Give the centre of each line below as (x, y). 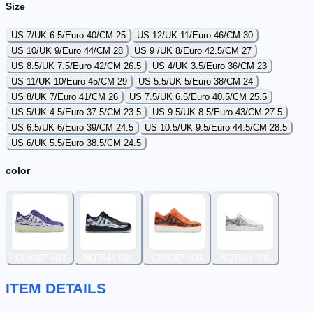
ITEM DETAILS (56, 289)
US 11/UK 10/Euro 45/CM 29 (69, 82)
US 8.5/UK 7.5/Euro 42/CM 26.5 (76, 66)
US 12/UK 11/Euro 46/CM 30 (195, 36)
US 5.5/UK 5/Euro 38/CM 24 (196, 82)
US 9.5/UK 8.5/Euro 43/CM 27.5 (217, 112)
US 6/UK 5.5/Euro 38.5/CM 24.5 (76, 143)
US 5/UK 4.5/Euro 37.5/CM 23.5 (76, 112)
